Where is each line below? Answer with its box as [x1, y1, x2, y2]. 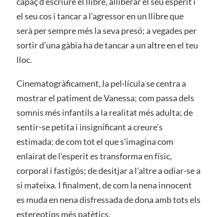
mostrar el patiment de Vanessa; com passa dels [16, 93, 194, 104]
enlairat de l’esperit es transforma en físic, [16, 151, 172, 162]
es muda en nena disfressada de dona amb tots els [16, 194, 201, 205]
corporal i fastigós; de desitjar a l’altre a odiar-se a [16, 165, 201, 176]
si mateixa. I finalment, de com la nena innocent [16, 180, 192, 191]
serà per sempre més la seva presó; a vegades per [16, 25, 197, 36]
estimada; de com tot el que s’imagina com [16, 136, 173, 147]
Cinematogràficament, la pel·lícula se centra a [16, 78, 186, 89]
